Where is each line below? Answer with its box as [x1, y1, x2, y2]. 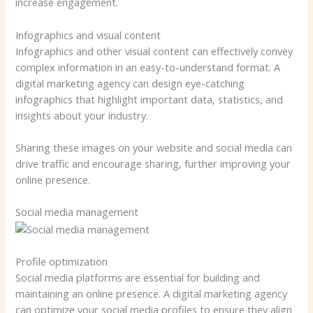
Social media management [15, 205, 139, 219]
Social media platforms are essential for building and [15, 270, 261, 285]
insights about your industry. [15, 108, 149, 122]
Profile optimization [15, 254, 108, 269]
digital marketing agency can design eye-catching [15, 75, 245, 90]
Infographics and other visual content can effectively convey [15, 43, 293, 58]
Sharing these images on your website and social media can [15, 140, 293, 155]
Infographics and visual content [15, 27, 161, 42]
